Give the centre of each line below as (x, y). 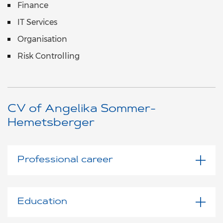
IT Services (37, 22)
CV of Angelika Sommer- (82, 110)
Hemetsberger (51, 124)
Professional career (65, 161)
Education (42, 202)
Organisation (42, 39)
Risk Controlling (49, 56)
